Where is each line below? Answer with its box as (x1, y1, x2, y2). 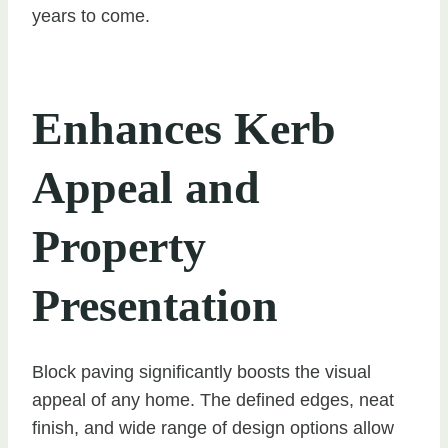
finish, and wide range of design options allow (32, 418, 394, 439)
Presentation (32, 280, 278, 332)
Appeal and (32, 162, 260, 214)
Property (32, 221, 206, 273)
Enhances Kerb (32, 103, 336, 155)
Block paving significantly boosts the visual (32, 362, 371, 383)
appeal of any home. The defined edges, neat (32, 390, 394, 411)
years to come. (32, 6, 150, 27)
